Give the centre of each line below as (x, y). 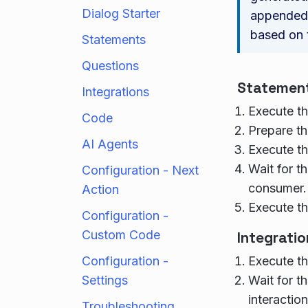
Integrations (115, 92)
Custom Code (121, 235)
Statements (114, 40)
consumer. (277, 188)
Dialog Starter (121, 13)
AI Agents (110, 144)
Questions (110, 66)
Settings (105, 280)
